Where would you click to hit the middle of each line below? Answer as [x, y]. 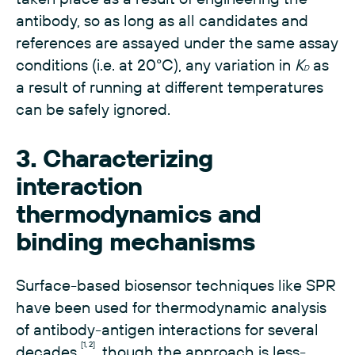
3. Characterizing [115, 158]
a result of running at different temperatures [170, 87]
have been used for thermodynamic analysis [171, 307]
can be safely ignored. [93, 109]
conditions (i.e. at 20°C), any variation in [155, 65]
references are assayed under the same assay [177, 42]
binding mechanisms [136, 241]
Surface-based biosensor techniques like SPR [176, 285]
